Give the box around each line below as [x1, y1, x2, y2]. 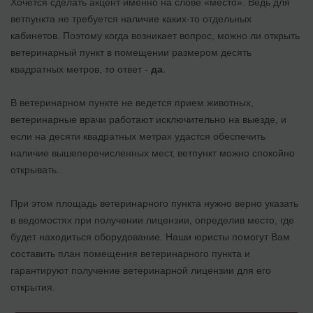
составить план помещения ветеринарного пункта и [10, 247, 250, 259]
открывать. [10, 163, 59, 175]
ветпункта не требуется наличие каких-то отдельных [10, 13, 252, 24]
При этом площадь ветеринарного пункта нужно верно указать [10, 197, 298, 209]
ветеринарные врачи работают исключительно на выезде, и [10, 113, 286, 125]
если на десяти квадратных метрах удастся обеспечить [10, 130, 265, 142]
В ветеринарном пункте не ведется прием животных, [10, 96, 254, 108]
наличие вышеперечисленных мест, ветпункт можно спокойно [10, 147, 295, 159]
